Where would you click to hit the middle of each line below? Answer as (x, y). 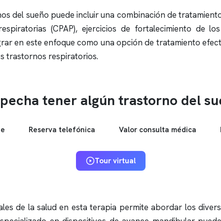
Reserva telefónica (62, 130)
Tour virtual (115, 161)
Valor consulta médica (157, 130)
